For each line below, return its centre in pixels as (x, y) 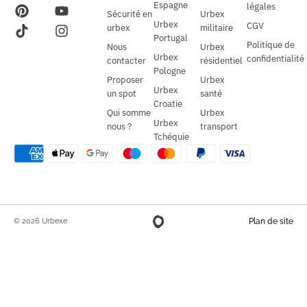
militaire (217, 27)
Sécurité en (130, 14)
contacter (126, 60)
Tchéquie (171, 136)
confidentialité (275, 58)
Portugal (171, 38)
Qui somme (129, 112)
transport (219, 126)
